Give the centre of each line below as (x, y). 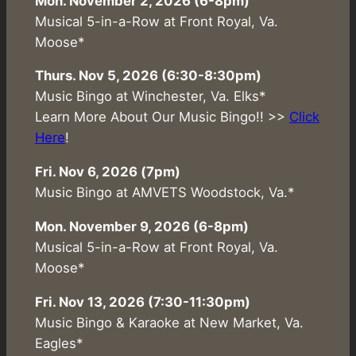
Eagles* (58, 343)
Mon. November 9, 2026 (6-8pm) (141, 227)
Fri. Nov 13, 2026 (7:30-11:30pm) (142, 302)
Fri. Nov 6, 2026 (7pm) (107, 172)
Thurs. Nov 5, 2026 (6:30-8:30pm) (148, 76)
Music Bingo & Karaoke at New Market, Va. (169, 322)
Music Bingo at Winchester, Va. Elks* (150, 97)
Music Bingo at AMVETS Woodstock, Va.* (164, 193)
